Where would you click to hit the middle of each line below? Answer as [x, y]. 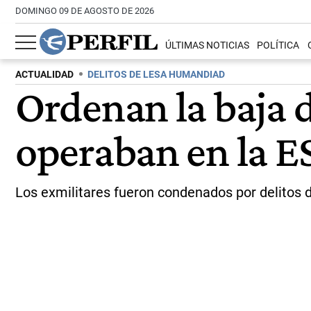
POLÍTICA [278, 46]
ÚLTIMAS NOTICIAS [208, 46]
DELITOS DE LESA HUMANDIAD [156, 75]
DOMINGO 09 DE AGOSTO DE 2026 [85, 11]
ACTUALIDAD [44, 75]
